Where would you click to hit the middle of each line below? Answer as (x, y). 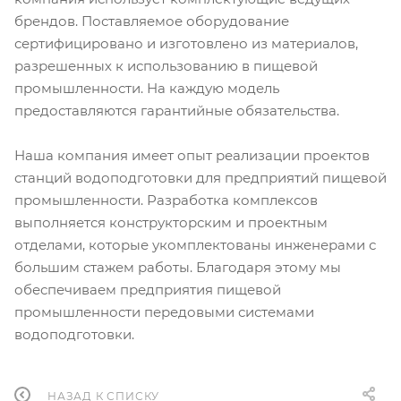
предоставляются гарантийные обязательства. (177, 111)
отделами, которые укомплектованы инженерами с (195, 245)
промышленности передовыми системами (164, 312)
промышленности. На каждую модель (147, 89)
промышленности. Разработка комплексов (166, 200)
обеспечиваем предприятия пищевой (148, 290)
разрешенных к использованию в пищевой (166, 66)
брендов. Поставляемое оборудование (152, 21)
